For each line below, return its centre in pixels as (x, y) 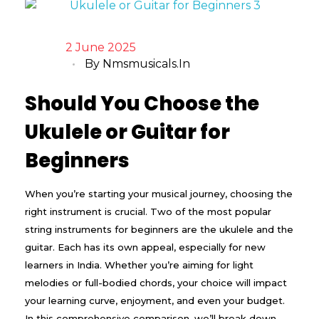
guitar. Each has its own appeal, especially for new (145, 247)
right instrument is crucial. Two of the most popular (148, 211)
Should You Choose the (142, 104)
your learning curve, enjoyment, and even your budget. (155, 300)
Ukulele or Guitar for (127, 132)
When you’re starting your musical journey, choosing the (159, 193)
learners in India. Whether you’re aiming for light (139, 265)
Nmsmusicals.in (146, 64)
